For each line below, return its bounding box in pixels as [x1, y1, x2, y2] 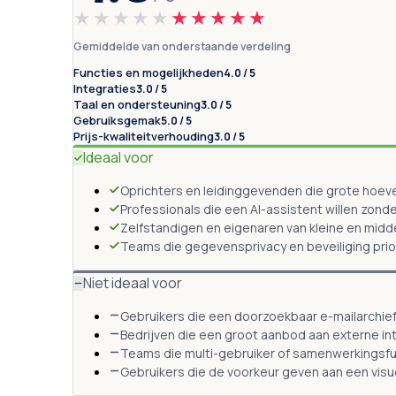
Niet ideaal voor [82, 272, 182, 293]
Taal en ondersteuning [72, 95, 201, 112]
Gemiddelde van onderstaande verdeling [72, 38, 291, 54]
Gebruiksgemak [72, 111, 161, 128]
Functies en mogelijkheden [72, 64, 224, 80]
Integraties [72, 80, 136, 96]
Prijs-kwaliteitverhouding [72, 127, 214, 144]
